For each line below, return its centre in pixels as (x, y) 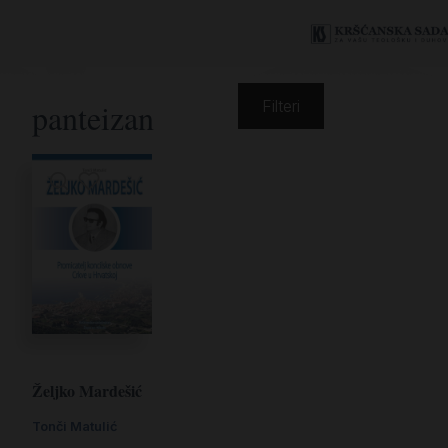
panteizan (93, 117)
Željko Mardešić (87, 390)
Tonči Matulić (74, 426)
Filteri (281, 106)
